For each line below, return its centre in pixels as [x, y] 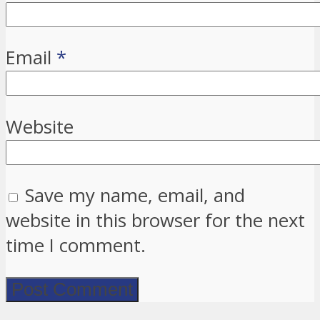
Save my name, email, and [135, 196]
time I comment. [76, 246]
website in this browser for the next [155, 221]
